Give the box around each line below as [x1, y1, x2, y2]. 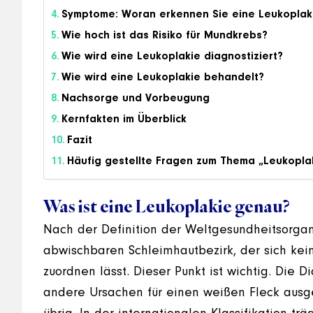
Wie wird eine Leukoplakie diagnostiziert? [61, 51, 284, 62]
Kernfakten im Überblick [61, 114, 187, 125]
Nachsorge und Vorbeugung [61, 93, 210, 104]
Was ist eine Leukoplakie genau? [43, 195, 290, 217]
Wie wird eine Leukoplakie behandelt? [61, 72, 265, 83]
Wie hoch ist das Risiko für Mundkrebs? [61, 30, 268, 41]
